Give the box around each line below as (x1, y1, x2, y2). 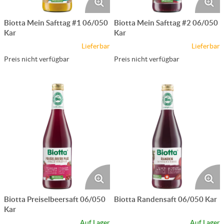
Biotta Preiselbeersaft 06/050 (4, 194, 105, 203)
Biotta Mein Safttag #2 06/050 (114, 18, 218, 27)
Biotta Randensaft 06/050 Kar (114, 194, 217, 203)
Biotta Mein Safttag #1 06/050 (4, 18, 108, 27)
